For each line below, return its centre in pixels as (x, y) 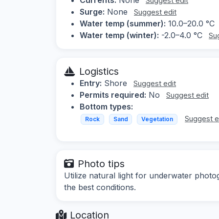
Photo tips (101, 164)
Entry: (91, 83)
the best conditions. (100, 187)
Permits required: (113, 95)
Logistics (99, 71)
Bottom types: (106, 106)
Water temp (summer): (123, 23)
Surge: (92, 11)
